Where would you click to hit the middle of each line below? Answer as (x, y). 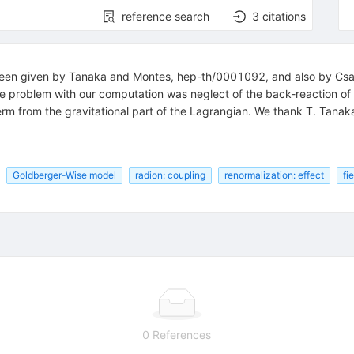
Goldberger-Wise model (64, 175)
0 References (177, 334)
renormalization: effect (274, 175)
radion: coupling (170, 175)
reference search (166, 17)
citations (284, 17)
